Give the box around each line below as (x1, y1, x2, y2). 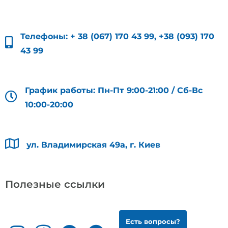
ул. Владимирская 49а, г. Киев (26, 140, 160, 150)
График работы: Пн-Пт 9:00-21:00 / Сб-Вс (25, 85, 203, 96)
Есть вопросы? (126, 217, 180, 226)
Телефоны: (20, 32, 70, 42)
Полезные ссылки (5, 178, 105, 191)
